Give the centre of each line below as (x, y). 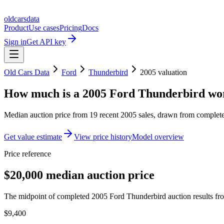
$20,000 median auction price (79, 175)
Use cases (44, 28)
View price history (103, 136)
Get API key (46, 42)
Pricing (71, 28)
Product (16, 28)
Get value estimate (33, 136)
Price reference (27, 153)
